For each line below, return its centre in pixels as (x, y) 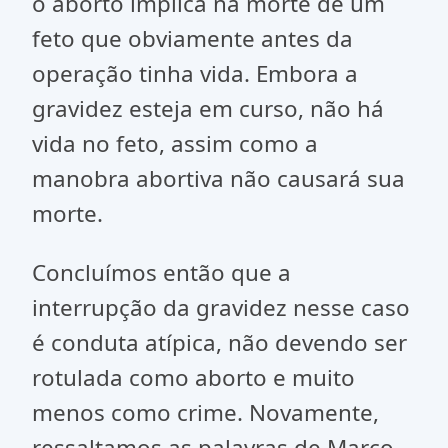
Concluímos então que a (161, 272)
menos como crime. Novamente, (205, 412)
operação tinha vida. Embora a (195, 73)
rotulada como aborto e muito (193, 377)
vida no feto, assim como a (175, 143)
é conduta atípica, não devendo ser (219, 342)
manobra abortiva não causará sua (218, 178)
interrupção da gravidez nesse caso (221, 307)
